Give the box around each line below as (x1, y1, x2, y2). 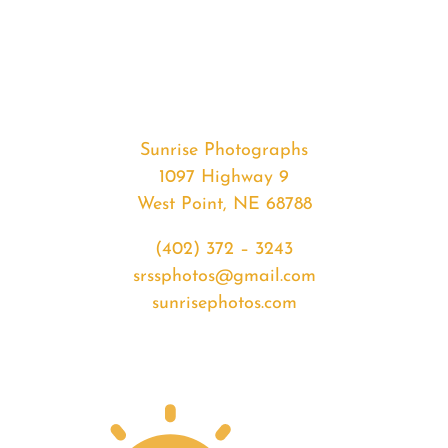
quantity (89, 153, 158, 173)
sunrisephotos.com (151, 294, 297, 314)
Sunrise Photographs (140, 141, 308, 161)
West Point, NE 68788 (136, 195, 312, 215)
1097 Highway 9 (159, 168, 289, 188)
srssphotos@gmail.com (132, 267, 316, 287)
